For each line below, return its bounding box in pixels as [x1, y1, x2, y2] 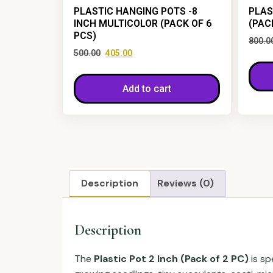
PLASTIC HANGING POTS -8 [73, 5, 197, 18]
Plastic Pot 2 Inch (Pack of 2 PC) [94, 252, 249, 265]
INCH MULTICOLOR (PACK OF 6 [73, 18, 211, 30]
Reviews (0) [157, 177, 214, 190]
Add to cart [122, 83, 171, 95]
